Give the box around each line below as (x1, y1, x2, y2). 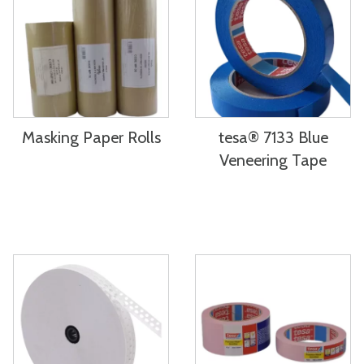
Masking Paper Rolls (21, 128, 161, 147)
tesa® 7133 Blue (218, 128, 328, 147)
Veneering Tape (219, 150, 327, 170)
